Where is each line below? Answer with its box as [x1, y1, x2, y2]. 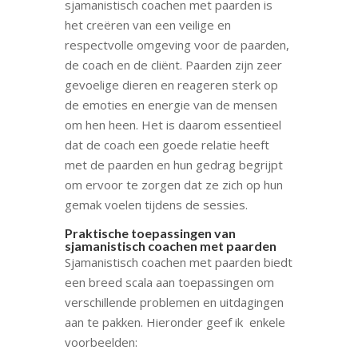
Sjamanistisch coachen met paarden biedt [64, 253, 292, 270]
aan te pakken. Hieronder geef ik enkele [64, 313, 285, 330]
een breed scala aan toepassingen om [64, 273, 274, 290]
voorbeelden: [64, 333, 137, 350]
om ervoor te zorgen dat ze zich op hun [64, 176, 283, 193]
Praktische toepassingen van [64, 225, 236, 241]
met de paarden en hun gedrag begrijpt [64, 156, 283, 173]
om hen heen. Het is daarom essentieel [64, 116, 281, 133]
